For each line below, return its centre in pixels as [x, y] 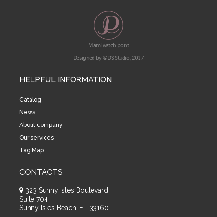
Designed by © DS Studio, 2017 [108, 57]
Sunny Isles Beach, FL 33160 [64, 208]
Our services [37, 137]
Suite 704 [34, 199]
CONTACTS [41, 172]
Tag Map [31, 150]
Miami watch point [108, 45]
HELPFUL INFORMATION [66, 79]
